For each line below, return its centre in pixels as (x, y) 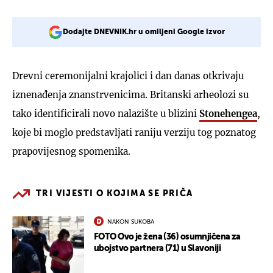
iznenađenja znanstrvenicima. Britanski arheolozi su (130, 94)
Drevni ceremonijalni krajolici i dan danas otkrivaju (128, 76)
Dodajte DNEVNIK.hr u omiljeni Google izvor (144, 32)
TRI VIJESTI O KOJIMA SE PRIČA (115, 193)
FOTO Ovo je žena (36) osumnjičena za (167, 237)
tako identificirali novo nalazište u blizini (106, 113)
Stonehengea (228, 113)
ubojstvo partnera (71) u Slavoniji (157, 248)
